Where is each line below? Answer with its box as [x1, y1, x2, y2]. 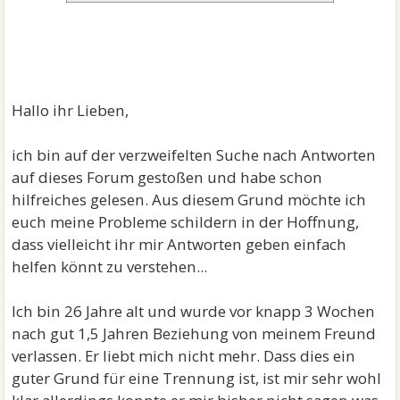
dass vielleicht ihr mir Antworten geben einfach [12, 234, 347, 254]
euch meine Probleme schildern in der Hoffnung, [12, 212, 360, 232]
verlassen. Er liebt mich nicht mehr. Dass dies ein [12, 346, 356, 366]
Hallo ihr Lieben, [12, 100, 129, 121]
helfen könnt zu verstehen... [12, 256, 208, 277]
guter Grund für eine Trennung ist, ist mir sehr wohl [12, 368, 382, 388]
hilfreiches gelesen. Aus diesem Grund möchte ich [12, 189, 367, 210]
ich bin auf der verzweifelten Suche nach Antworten [12, 145, 377, 165]
